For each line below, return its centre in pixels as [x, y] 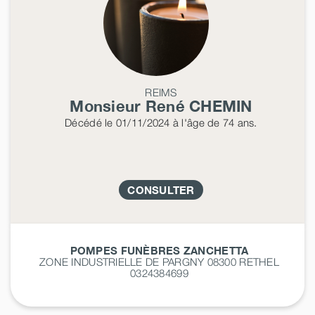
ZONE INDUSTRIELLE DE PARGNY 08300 [140, 261]
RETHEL [259, 261]
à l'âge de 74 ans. [213, 122]
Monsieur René [130, 106]
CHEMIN [221, 106]
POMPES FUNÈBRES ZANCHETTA [159, 250]
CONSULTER [161, 189]
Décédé [83, 122]
